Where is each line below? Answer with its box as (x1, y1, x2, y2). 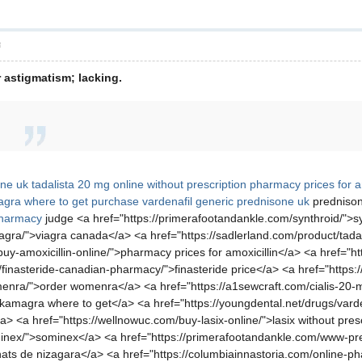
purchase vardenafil (91, 195, 192, 208)
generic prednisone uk (196, 195, 309, 208)
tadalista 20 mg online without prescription (32, 178, 246, 191)
